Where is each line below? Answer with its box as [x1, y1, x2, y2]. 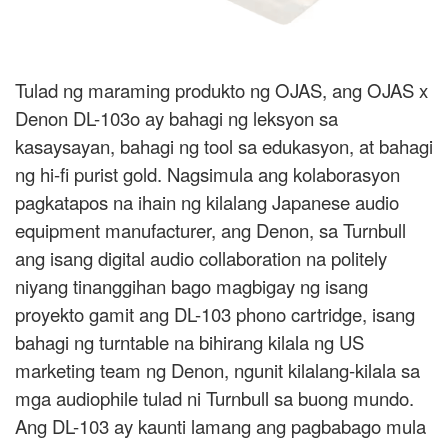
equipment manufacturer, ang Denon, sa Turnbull [15, 217, 406, 244]
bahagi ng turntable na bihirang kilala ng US [15, 329, 364, 356]
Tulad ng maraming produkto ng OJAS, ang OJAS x [15, 77, 428, 104]
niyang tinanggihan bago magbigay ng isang [15, 273, 368, 300]
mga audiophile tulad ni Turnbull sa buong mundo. [15, 385, 414, 412]
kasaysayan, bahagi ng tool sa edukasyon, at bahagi [15, 133, 433, 160]
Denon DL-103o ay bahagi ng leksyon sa [15, 105, 338, 132]
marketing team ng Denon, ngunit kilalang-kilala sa [15, 357, 420, 384]
